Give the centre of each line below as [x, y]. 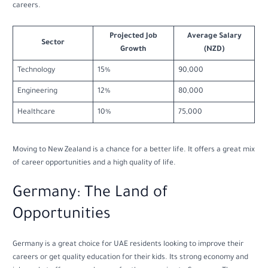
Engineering [37, 92]
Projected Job [134, 37]
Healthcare [36, 113]
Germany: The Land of [90, 194]
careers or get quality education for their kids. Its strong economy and [131, 258]
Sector [53, 43]
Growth [134, 50]
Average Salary [214, 37]
